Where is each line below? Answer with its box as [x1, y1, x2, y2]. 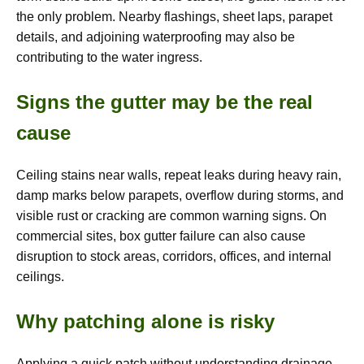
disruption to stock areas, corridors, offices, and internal [16, 249, 331, 263]
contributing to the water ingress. [16, 50, 202, 64]
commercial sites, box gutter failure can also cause [16, 228, 305, 243]
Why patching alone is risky [16, 310, 275, 332]
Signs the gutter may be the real [16, 91, 313, 113]
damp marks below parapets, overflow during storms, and [16, 188, 344, 202]
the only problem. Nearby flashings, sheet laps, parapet [16, 10, 332, 24]
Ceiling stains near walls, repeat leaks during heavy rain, [16, 167, 341, 182]
